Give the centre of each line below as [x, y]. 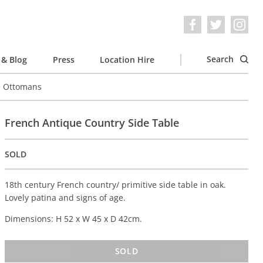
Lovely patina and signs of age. [65, 198]
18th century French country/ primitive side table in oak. [116, 185]
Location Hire [127, 59]
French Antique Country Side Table [92, 123]
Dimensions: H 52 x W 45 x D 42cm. [74, 219]
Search [221, 59]
